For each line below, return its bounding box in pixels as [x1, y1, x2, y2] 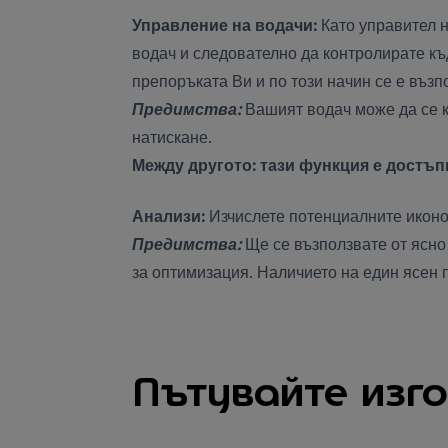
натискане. [132, 126, 212, 147]
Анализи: [132, 204, 205, 225]
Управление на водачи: [132, 14, 317, 35]
